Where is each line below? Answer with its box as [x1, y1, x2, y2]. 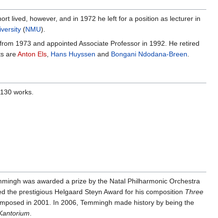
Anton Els [18, 50, 47, 58]
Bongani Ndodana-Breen [111, 50, 187, 58]
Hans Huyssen [51, 50, 95, 58]
